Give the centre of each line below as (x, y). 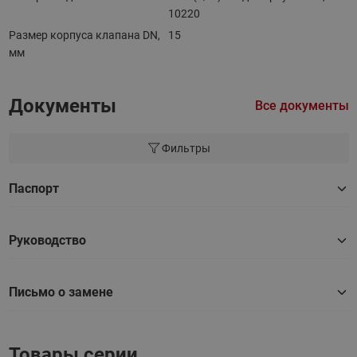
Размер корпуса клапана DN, (84, 35)
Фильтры (186, 148)
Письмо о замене (61, 292)
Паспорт (33, 188)
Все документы (302, 106)
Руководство (47, 240)
